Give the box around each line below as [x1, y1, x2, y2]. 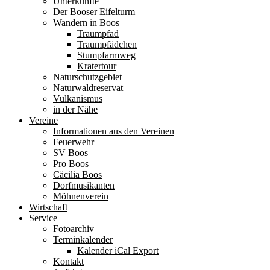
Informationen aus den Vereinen [53, 126, 174, 137]
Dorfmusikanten [53, 180, 115, 191]
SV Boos [53, 148, 88, 159]
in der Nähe [53, 104, 98, 115]
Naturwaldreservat [53, 83, 123, 93]
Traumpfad [77, 28, 119, 39]
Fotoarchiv [53, 224, 94, 234]
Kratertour [77, 61, 116, 72]
